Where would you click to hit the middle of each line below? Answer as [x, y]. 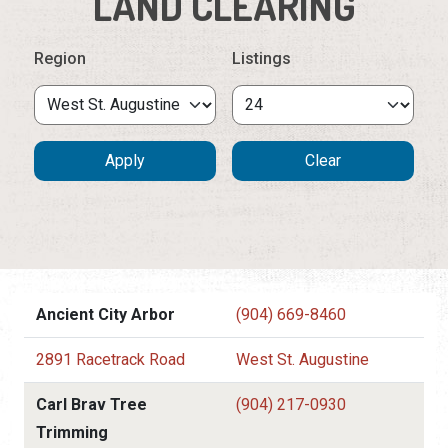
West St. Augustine [302, 359]
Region [60, 58]
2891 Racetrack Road [110, 359]
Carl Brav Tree [91, 404]
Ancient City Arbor [105, 314]
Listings [261, 58]
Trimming [72, 432]
